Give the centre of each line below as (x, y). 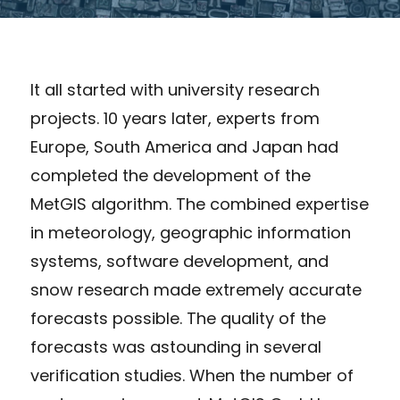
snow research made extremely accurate (196, 290)
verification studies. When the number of (192, 376)
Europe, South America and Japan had (184, 147)
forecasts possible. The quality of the (178, 319)
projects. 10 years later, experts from (175, 119)
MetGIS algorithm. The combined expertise (199, 204)
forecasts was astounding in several (175, 347)
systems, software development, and (179, 262)
